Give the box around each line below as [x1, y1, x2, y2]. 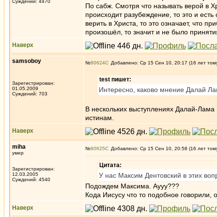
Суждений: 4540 [12, 177, 50, 182]
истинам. [85, 114, 114, 122]
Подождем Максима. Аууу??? [85, 182, 179, 190]
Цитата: [99, 162, 122, 169]
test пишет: [99, 76, 131, 83]
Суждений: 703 [12, 91, 47, 96]
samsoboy [12, 58, 41, 64]
